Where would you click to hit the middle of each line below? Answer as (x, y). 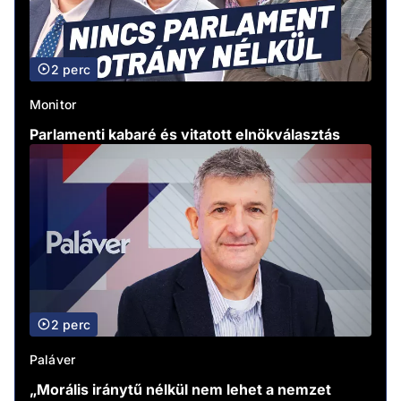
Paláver (53, 359)
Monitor (53, 104)
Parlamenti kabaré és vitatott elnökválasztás (185, 134)
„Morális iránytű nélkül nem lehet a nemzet (180, 389)
